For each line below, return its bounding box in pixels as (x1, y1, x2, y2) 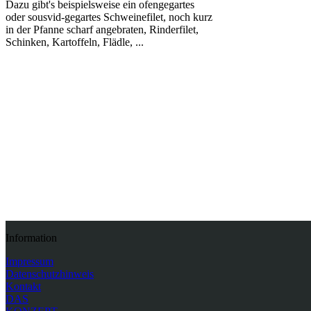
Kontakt (6, 280, 41, 292)
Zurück (17, 142, 56, 155)
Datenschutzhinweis (6, 268, 94, 280)
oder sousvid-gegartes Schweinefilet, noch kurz (6, 11, 212, 23)
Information (6, 232, 57, 244)
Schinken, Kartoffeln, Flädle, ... (6, 36, 144, 48)
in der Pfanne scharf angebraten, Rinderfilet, (6, 24, 199, 35)
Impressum (6, 255, 53, 267)
